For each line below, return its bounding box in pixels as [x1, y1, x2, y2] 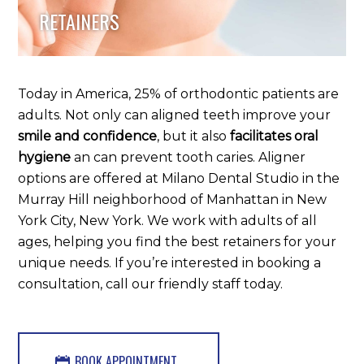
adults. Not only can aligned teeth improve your [18, 106, 331, 123]
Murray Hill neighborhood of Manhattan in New [18, 191, 327, 207]
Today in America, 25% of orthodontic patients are [18, 85, 340, 102]
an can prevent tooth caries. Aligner [71, 149, 306, 165]
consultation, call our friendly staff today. [18, 275, 284, 292]
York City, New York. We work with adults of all [18, 212, 318, 228]
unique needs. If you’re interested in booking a [18, 254, 322, 271]
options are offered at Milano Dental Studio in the [18, 170, 340, 186]
